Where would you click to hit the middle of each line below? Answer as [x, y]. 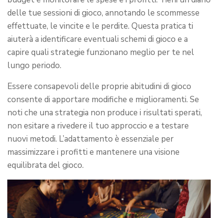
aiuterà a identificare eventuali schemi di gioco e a [98, 39]
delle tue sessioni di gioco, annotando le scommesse [103, 13]
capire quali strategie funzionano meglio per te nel [101, 52]
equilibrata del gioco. [45, 165]
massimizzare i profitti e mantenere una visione [93, 152]
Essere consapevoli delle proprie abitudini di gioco [99, 86]
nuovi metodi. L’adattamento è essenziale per [91, 139]
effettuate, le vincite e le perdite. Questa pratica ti [100, 26]
